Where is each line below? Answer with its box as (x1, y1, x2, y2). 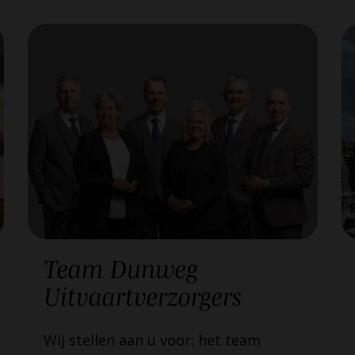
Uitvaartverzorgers (44, 283, 242, 311)
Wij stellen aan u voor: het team (44, 330, 261, 350)
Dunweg (110, 255, 198, 284)
